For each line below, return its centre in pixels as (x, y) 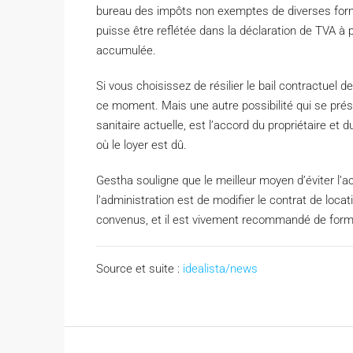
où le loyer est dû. (141, 145)
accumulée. (126, 50)
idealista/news (220, 269)
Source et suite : (139, 269)
